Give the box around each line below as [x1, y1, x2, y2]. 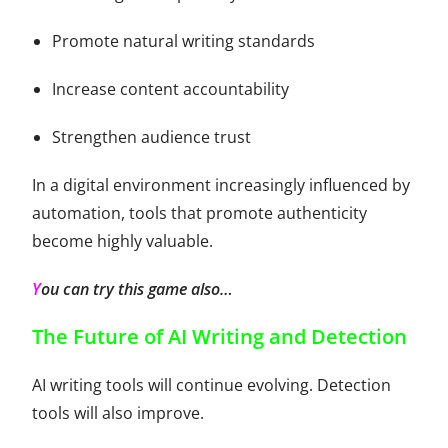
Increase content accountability [52, 77, 290, 100]
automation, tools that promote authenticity [32, 201, 368, 224]
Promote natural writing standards [52, 29, 316, 52]
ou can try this [41, 277, 149, 300]
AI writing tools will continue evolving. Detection [32, 373, 392, 396]
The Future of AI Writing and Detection [32, 322, 408, 350]
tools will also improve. [32, 401, 205, 424]
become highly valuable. [32, 229, 214, 252]
